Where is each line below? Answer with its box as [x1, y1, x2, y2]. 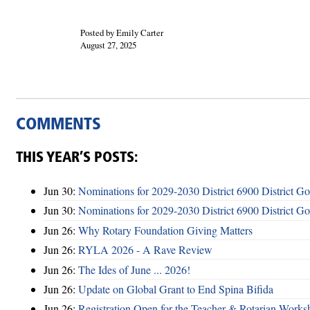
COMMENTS [16, 117, 101, 134]
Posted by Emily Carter [80, 26, 163, 39]
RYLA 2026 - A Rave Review [78, 242, 212, 257]
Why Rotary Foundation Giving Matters [78, 222, 253, 237]
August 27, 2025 [80, 39, 136, 52]
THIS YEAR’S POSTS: [16, 151, 138, 166]
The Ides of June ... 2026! [78, 262, 190, 277]
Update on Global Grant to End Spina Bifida [78, 281, 273, 296]
